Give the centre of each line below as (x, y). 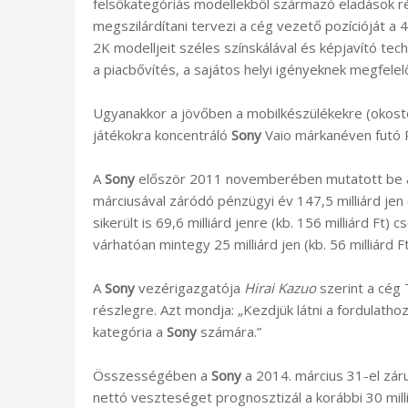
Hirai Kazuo (280, 287)
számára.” (229, 331)
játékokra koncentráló (162, 134)
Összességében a (152, 375)
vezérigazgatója (189, 287)
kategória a (130, 331)
